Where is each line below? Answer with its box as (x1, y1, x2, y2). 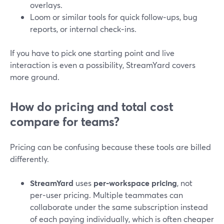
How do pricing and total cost (10, 98, 173, 114)
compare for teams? (10, 113, 119, 129)
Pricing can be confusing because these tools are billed (10, 141, 211, 152)
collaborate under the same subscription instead (30, 201, 208, 212)
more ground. (10, 71, 59, 82)
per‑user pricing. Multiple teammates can (30, 189, 183, 200)
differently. (10, 153, 49, 164)
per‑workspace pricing (93, 177, 177, 188)
